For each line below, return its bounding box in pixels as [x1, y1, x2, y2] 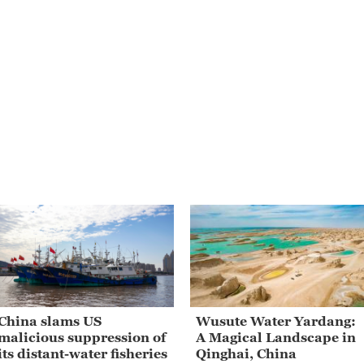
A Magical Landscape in [196, 329, 356, 344]
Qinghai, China [196, 345, 297, 361]
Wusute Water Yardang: [196, 313, 356, 328]
